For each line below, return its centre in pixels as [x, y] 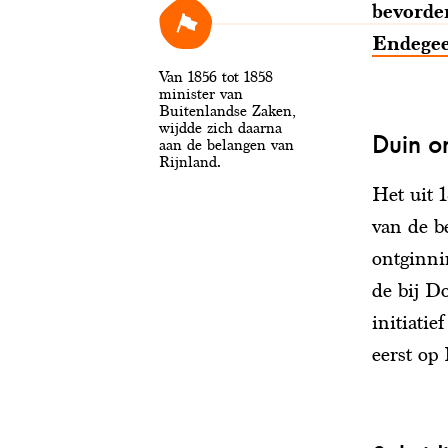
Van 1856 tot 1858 [216, 77]
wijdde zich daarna [220, 128]
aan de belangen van [226, 145]
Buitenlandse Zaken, [227, 111]
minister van [201, 94]
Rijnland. [190, 162]
